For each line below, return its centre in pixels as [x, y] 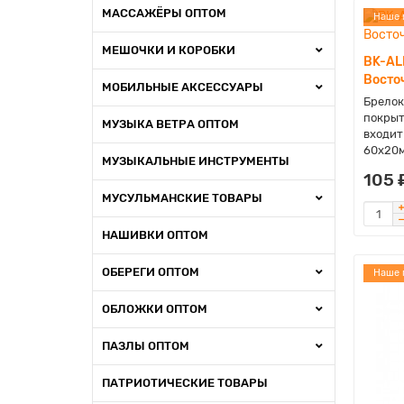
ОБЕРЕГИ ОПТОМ [151, 272]
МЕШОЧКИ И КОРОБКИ [169, 50]
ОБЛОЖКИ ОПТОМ [155, 309]
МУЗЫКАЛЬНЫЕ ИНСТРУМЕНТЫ [196, 161]
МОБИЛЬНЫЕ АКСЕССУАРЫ [183, 87]
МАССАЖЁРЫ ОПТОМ [164, 13]
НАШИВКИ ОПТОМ [155, 235]
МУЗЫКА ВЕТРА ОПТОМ [170, 124]
